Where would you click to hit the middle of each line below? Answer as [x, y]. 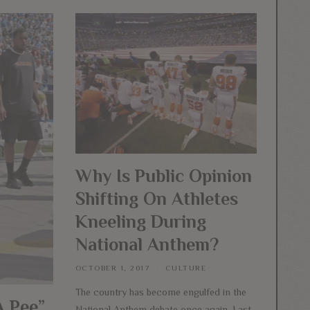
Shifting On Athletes [156, 199]
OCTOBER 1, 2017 [113, 268]
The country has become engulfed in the [161, 292]
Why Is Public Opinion [163, 176]
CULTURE [186, 268]
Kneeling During [140, 222]
